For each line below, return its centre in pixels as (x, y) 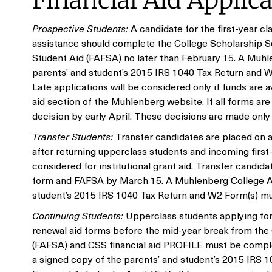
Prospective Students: (80, 28)
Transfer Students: (73, 136)
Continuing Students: (78, 215)
